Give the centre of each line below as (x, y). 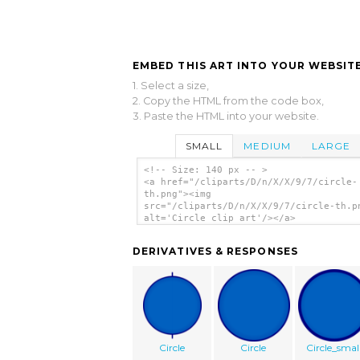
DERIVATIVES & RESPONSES (215, 252)
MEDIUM (267, 145)
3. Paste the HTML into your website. (226, 116)
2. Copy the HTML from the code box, (228, 100)
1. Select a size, (171, 85)
